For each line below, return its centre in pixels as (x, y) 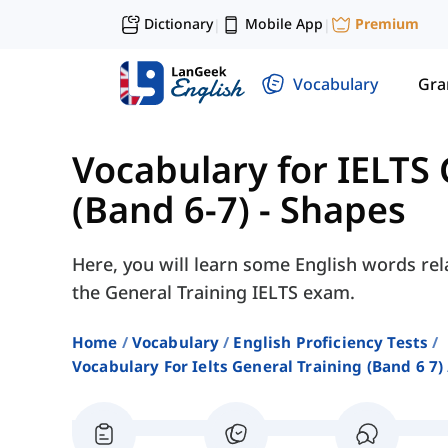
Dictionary (178, 23)
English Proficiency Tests (331, 342)
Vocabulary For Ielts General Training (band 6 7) (258, 366)
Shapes (343, 210)
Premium (387, 24)
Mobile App (284, 23)
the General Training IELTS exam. (213, 292)
